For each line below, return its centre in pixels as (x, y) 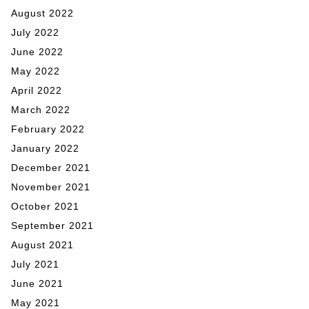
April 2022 (37, 91)
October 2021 (45, 207)
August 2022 (42, 13)
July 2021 (35, 265)
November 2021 (51, 187)
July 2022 (35, 33)
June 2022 (37, 52)
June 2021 (37, 284)
